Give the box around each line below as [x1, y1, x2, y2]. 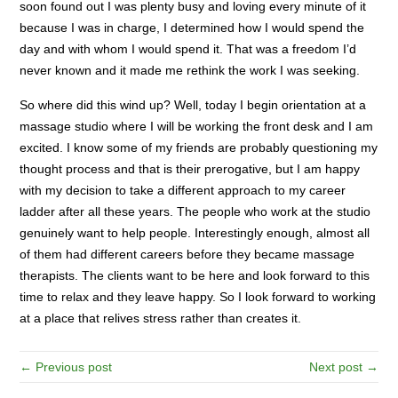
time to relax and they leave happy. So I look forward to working [20, 289, 377, 304]
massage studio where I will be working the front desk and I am [20, 118, 374, 133]
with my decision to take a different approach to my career [20, 182, 346, 197]
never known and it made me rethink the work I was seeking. [20, 62, 361, 77]
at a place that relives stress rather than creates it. [20, 310, 302, 325]
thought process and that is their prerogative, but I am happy [20, 161, 361, 176]
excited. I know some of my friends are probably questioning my [20, 139, 378, 155]
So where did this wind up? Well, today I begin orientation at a [20, 97, 367, 112]
